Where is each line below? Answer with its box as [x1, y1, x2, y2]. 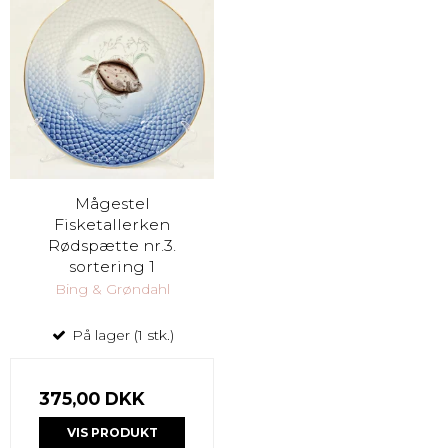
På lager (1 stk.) [68, 325, 174, 344]
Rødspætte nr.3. [48, 235, 176, 255]
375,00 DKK [39, 387, 145, 409]
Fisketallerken [54, 214, 170, 234]
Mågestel [74, 193, 150, 213]
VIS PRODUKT [66, 424, 158, 440]
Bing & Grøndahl [54, 279, 170, 298]
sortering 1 [69, 256, 155, 276]
